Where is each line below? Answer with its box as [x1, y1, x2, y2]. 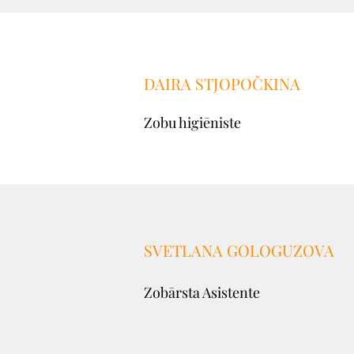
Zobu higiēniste [144, 113, 241, 132]
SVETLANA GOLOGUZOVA [144, 239, 334, 261]
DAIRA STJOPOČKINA [144, 73, 300, 94]
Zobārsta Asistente [144, 283, 260, 302]
